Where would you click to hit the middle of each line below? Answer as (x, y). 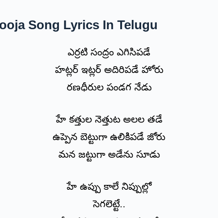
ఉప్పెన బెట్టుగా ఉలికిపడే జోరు (109, 137)
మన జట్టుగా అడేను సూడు (109, 154)
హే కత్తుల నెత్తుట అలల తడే (109, 119)
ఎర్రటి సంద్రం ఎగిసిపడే (109, 52)
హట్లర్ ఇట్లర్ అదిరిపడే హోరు (109, 70)
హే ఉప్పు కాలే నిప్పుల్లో (109, 187)
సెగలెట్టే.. (109, 204)
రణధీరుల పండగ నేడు (109, 87)
